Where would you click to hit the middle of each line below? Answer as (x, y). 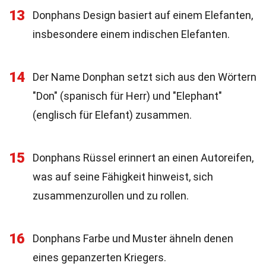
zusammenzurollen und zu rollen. (111, 196)
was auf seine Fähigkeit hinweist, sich (123, 177)
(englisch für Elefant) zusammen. (112, 115)
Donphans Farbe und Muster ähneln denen (133, 238)
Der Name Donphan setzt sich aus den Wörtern (145, 77)
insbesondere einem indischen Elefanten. (131, 34)
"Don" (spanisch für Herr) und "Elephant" (127, 96)
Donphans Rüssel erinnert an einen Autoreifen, (143, 158)
